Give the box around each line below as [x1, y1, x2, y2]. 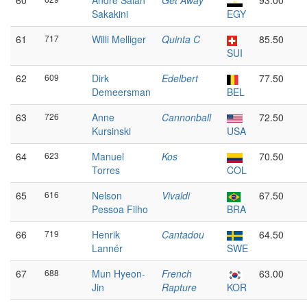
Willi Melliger [92, 32, 146, 46]
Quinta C [162, 32, 200, 46]
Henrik [92, 228, 120, 241]
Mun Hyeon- [92, 267, 145, 280]
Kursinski [92, 124, 131, 138]
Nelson [92, 188, 122, 202]
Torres [92, 163, 120, 177]
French [162, 267, 192, 280]
